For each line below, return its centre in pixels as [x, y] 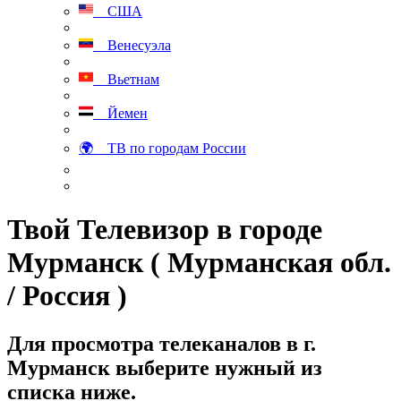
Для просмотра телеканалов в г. [162, 343]
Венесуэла [132, 45]
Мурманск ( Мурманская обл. [199, 263]
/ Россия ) [67, 296]
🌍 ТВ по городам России [162, 148]
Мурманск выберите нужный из [165, 367]
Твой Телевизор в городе [165, 230]
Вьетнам [126, 79]
